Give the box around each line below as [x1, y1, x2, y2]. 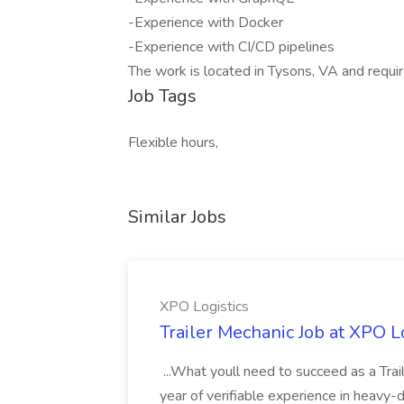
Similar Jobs [128, 205, 226, 229]
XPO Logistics [160, 297, 249, 317]
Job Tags [128, 84, 197, 108]
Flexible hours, [128, 133, 218, 152]
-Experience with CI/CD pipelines [128, 37, 335, 57]
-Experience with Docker [128, 13, 283, 32]
